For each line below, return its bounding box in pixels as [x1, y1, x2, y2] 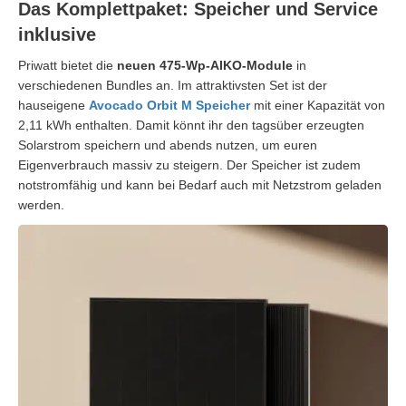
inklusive [18, 24, 96, 45]
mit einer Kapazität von [250, 98, 385, 113]
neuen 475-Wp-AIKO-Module [117, 58, 293, 73]
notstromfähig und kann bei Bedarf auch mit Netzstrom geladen [18, 178, 382, 193]
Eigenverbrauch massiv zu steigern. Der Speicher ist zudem [18, 158, 361, 173]
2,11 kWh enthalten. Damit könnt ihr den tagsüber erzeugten [18, 118, 364, 133]
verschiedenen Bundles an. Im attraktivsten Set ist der [18, 78, 327, 93]
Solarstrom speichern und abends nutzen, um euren [18, 138, 317, 153]
